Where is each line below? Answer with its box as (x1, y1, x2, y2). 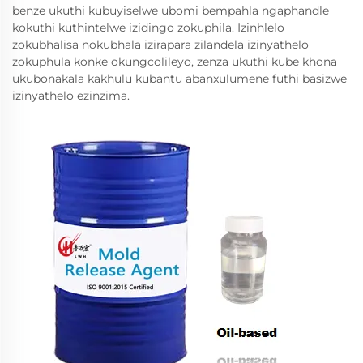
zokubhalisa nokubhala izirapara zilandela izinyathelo (12, 37, 309, 52)
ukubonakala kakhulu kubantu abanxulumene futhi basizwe (12, 71, 347, 86)
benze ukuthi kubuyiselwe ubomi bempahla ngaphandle (12, 3, 329, 18)
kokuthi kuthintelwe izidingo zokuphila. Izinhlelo (12, 20, 284, 35)
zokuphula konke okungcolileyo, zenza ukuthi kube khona (12, 54, 337, 69)
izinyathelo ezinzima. (12, 88, 130, 103)
